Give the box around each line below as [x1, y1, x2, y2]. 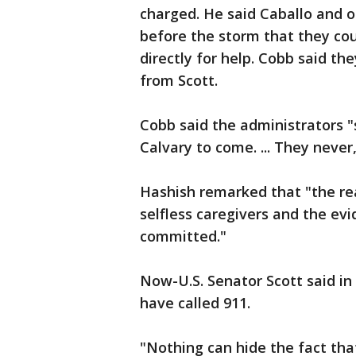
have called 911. [140, 293, 250, 312]
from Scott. [140, 71, 218, 90]
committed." [140, 226, 230, 246]
